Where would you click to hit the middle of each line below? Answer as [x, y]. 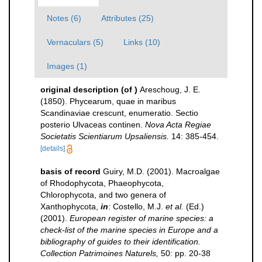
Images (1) [67, 66]
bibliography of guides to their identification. [120, 242]
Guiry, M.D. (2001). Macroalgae [161, 171]
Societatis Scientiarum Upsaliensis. [105, 136]
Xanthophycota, [70, 206]
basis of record [70, 171]
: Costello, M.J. [137, 206]
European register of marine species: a [142, 218]
